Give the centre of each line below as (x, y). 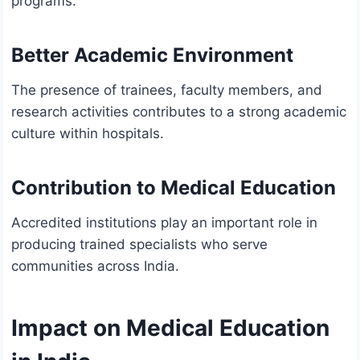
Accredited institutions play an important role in (164, 223)
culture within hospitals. (88, 134)
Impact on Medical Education (170, 328)
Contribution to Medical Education (174, 188)
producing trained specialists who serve (139, 245)
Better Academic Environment (152, 55)
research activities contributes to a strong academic (179, 112)
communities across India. (95, 266)
